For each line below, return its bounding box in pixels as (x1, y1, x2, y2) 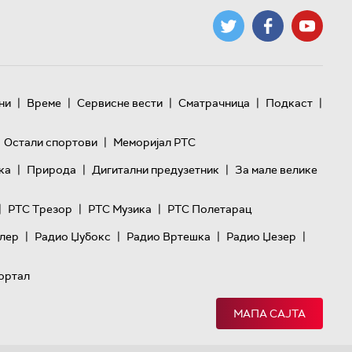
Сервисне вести (76, 95, 163, 110)
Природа (26, 162, 76, 177)
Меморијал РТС (112, 134, 196, 149)
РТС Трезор (7, 201, 72, 216)
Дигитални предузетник (91, 162, 219, 177)
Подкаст (265, 95, 313, 110)
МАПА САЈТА (233, 306, 306, 321)
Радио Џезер (226, 229, 296, 244)
